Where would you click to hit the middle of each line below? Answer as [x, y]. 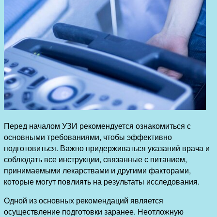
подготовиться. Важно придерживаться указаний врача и [107, 148]
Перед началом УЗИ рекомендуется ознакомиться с [97, 125]
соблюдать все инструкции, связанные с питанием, [95, 159]
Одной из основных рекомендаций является [84, 200]
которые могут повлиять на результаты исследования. [102, 181]
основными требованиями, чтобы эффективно [88, 137]
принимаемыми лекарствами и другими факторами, [97, 170]
